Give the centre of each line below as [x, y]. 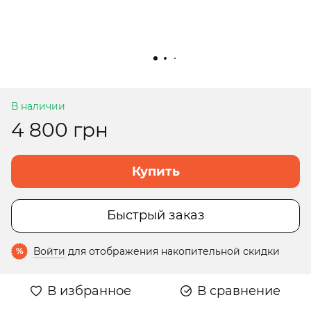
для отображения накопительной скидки [173, 251]
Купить [155, 171]
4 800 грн [60, 129]
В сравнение [239, 291]
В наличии [38, 106]
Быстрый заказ [155, 216]
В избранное [89, 291]
